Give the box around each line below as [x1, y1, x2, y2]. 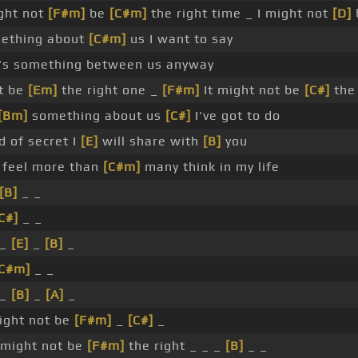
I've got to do [191, 108, 280, 124]
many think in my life [141, 159, 280, 175]
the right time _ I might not [147, 6, 332, 22]
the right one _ [58, 82, 162, 98]
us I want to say [126, 31, 233, 47]
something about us [28, 108, 165, 124]
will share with [98, 133, 203, 149]
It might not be [200, 82, 304, 98]
